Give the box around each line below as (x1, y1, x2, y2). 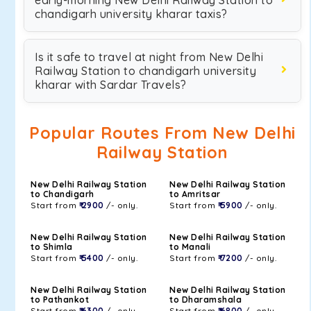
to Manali (169, 242, 211, 252)
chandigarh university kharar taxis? (35, 7, 228, 21)
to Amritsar (169, 189, 221, 199)
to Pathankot (31, 294, 89, 305)
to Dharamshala (169, 294, 242, 305)
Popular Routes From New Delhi (29, 123, 296, 143)
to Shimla (31, 242, 73, 252)
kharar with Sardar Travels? (35, 78, 187, 92)
